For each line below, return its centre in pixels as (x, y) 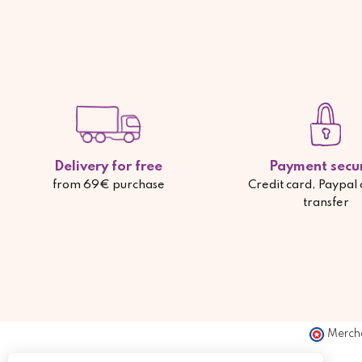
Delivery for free (109, 167)
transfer (326, 203)
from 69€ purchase (108, 185)
